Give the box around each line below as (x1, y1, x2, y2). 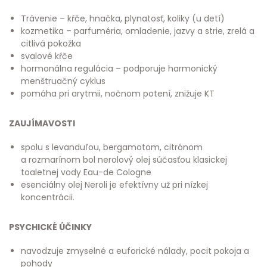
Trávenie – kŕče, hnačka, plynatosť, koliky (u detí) (21, 13, 225, 24)
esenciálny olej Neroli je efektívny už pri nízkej (21, 179, 208, 191)
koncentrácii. (21, 191, 74, 203)
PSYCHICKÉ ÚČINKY (9, 221, 92, 233)
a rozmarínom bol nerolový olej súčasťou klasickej (21, 154, 227, 166)
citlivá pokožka (21, 38, 81, 49)
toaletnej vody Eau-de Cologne (21, 166, 151, 178)
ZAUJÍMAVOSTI (9, 117, 75, 129)
